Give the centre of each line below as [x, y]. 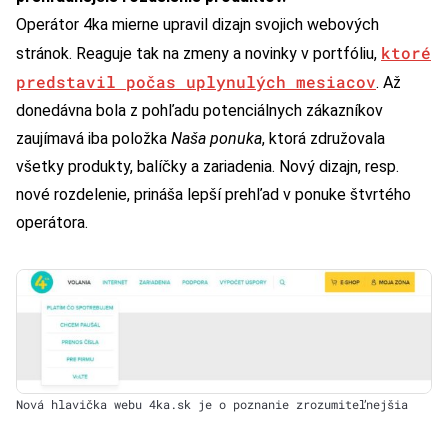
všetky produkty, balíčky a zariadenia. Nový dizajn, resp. [207, 167]
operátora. [52, 223]
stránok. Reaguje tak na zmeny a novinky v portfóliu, [198, 54]
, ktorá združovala [323, 139]
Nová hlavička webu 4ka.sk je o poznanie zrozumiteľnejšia [212, 404]
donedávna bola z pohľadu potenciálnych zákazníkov [199, 111]
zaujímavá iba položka [93, 139]
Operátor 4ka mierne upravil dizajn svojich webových [197, 25]
